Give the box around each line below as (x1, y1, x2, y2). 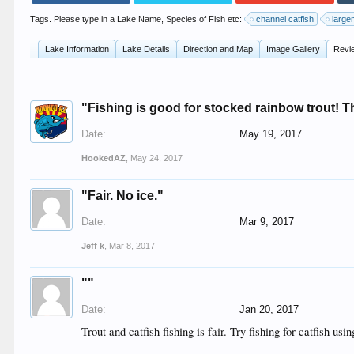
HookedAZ (81, 153, 126, 163)
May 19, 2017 (239, 128, 303, 140)
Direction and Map (183, 44, 254, 54)
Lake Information (45, 44, 110, 54)
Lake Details (122, 44, 171, 54)
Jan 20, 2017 (239, 303, 299, 315)
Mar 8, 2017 (109, 241, 156, 250)
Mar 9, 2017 (239, 216, 295, 228)
